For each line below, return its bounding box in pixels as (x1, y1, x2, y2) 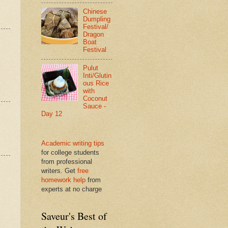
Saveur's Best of (41, 209, 107, 223)
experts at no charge (41, 185, 102, 193)
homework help (41, 176, 85, 184)
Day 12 (41, 110, 62, 118)
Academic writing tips (41, 139, 104, 147)
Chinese (83, 7, 107, 15)
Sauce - (83, 102, 106, 110)
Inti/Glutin (83, 72, 112, 80)
